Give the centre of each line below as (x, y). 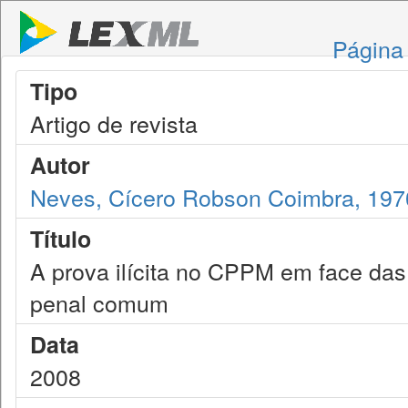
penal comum (99, 302)
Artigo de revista (114, 123)
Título (61, 239)
